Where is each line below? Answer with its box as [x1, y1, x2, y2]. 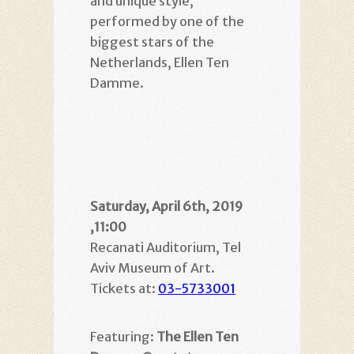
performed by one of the [90, 13, 244, 29]
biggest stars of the [90, 33, 214, 50]
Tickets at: [90, 281, 158, 297]
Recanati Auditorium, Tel [90, 239, 241, 256]
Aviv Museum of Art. [90, 260, 215, 277]
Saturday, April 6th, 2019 [90, 198, 243, 215]
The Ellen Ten [156, 329, 239, 345]
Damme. [90, 74, 144, 91]
